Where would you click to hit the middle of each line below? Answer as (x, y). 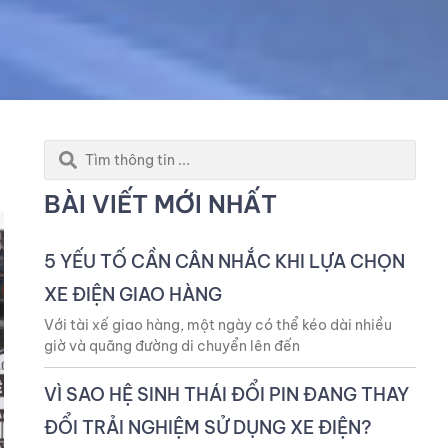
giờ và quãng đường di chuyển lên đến (171, 345)
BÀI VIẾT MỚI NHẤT (160, 204)
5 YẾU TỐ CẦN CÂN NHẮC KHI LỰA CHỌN (224, 261)
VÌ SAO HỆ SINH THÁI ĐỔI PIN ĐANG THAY (226, 394)
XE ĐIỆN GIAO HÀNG (132, 294)
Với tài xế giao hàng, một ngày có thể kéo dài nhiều (217, 324)
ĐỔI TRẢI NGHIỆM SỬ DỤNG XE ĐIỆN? (207, 427)
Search (73, 155)
